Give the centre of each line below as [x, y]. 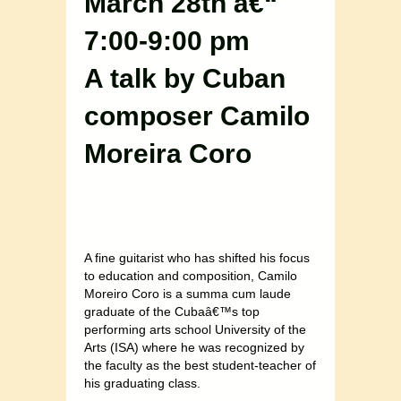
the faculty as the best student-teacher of [200, 366]
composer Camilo [197, 116]
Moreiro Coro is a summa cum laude [188, 294]
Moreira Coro [168, 154]
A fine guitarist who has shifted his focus [197, 258]
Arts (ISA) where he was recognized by [194, 348]
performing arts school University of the [195, 330]
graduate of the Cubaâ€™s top [172, 312]
